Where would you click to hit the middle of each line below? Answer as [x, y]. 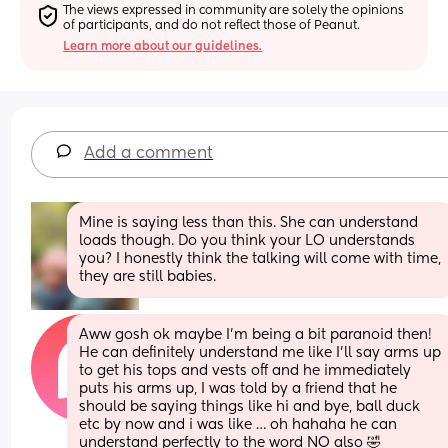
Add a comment [149, 153]
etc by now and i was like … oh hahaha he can [238, 424]
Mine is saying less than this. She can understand [249, 222]
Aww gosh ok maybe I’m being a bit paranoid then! [256, 334]
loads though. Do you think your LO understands [247, 240]
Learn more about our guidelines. [163, 46]
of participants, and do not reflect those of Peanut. [212, 25]
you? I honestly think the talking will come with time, [260, 258]
